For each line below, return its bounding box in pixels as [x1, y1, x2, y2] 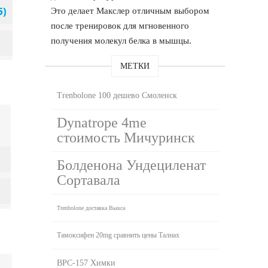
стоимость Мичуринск [57, 129, 196, 145]
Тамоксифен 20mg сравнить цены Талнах [57, 230, 180, 239]
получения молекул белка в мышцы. [51, 35, 192, 45]
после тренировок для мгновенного [51, 20, 190, 31]
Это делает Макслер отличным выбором [51, 5, 210, 16]
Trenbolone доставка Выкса [57, 204, 126, 211]
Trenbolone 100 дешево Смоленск [57, 90, 178, 100]
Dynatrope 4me [57, 114, 147, 130]
